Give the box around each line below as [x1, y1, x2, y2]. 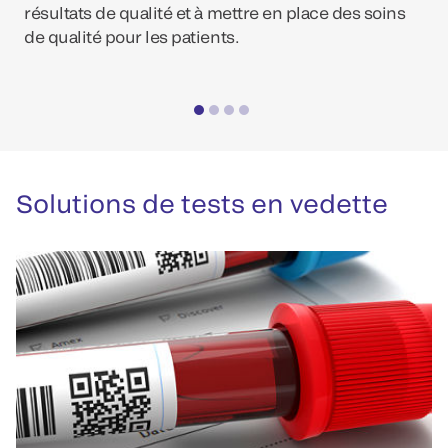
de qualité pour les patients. [24, 27, 240, 46]
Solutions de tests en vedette [16, 188, 388, 218]
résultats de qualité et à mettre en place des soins [24, 3, 406, 22]
